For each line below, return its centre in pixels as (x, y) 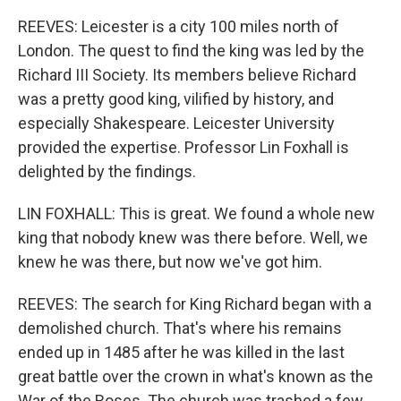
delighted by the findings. (107, 171)
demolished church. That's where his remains (180, 328)
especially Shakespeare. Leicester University (176, 123)
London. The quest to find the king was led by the (191, 51)
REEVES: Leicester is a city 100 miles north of (179, 26)
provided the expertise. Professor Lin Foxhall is (183, 147)
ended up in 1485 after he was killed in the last (181, 352)
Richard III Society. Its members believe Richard (187, 75)
